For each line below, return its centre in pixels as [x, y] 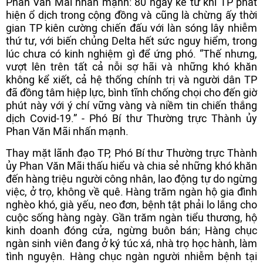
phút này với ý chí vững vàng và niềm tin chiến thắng [131, 105]
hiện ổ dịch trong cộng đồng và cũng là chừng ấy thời [131, 15]
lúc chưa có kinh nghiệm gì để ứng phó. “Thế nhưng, [131, 54]
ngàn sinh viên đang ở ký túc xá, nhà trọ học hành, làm [131, 243]
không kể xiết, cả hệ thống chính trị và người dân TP [131, 80]
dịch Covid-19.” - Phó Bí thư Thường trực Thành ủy [131, 118]
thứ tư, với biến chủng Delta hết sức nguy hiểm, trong [131, 41]
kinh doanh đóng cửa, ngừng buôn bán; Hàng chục [131, 230]
